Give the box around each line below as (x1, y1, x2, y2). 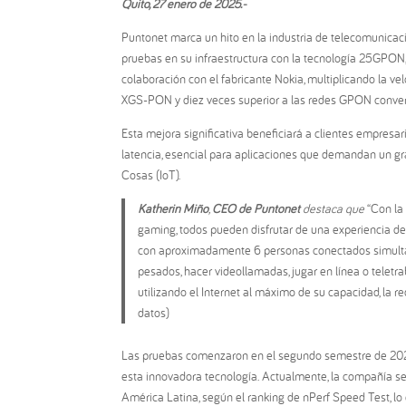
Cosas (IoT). (121, 166, 181, 183)
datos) (137, 304, 169, 321)
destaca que (302, 199, 364, 217)
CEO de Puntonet (211, 199, 303, 217)
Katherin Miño (137, 199, 208, 217)
